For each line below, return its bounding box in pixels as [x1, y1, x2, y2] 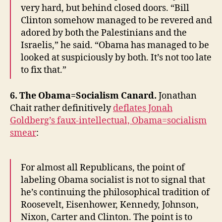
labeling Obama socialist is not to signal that [21, 174, 205, 186]
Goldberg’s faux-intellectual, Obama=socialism [10, 115, 207, 127]
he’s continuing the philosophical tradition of [21, 187, 210, 199]
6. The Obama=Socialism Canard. [10, 90, 159, 102]
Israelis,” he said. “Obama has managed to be [21, 39, 209, 51]
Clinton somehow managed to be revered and [21, 14, 212, 26]
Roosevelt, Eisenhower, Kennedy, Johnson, [21, 199, 199, 211]
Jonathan [159, 90, 197, 102]
